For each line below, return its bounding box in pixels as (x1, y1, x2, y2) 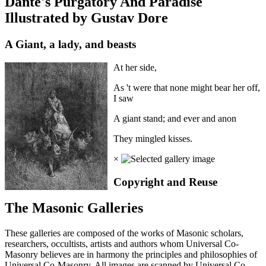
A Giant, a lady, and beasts (5, 38, 136, 51)
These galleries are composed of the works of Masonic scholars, (5, 228, 243, 239)
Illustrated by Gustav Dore (5, 10, 168, 26)
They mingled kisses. (113, 133, 195, 144)
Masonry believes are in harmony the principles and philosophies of (5, 249, 257, 260)
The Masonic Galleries (5, 200, 143, 216)
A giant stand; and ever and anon (113, 113, 236, 123)
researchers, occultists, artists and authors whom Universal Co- (5, 239, 239, 249)
